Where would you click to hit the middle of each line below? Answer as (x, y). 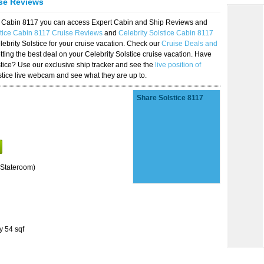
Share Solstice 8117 (170, 98)
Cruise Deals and (189, 44)
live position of (178, 65)
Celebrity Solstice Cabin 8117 (166, 33)
